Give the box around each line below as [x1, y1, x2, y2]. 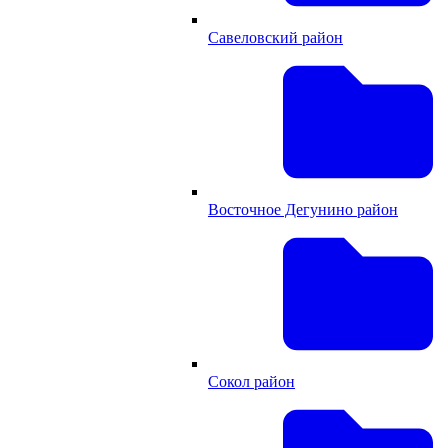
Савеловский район [208, 28, 343, 46]
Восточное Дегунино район [208, 200, 398, 218]
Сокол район [208, 372, 295, 390]
